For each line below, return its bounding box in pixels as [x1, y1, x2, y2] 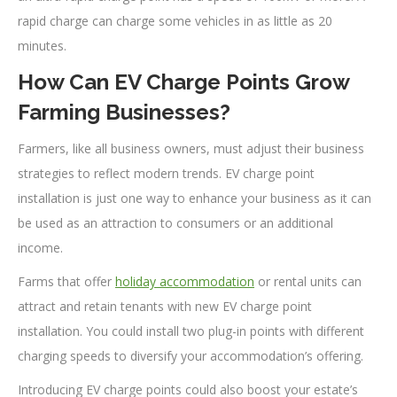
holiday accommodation [115, 273, 254, 291]
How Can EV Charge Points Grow [18, 69, 349, 96]
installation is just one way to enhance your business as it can [18, 190, 371, 207]
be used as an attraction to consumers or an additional [18, 214, 333, 232]
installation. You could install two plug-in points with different [18, 323, 364, 340]
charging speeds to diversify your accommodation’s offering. [18, 347, 363, 365]
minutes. [18, 37, 66, 55]
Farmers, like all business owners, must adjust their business [18, 140, 364, 158]
